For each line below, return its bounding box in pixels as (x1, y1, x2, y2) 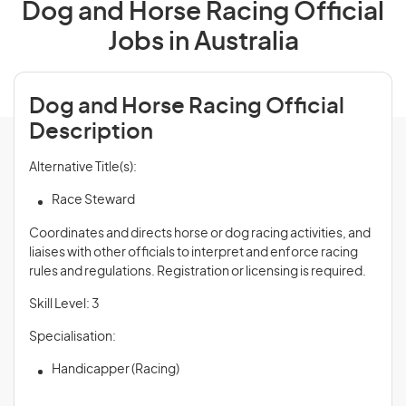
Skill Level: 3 (29, 298, 100, 311)
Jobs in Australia (107, 30, 299, 55)
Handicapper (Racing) (52, 363, 179, 376)
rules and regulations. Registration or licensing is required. (29, 266, 366, 278)
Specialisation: (29, 331, 116, 343)
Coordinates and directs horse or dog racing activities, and (29, 227, 371, 240)
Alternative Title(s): (29, 161, 137, 174)
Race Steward (52, 194, 135, 207)
